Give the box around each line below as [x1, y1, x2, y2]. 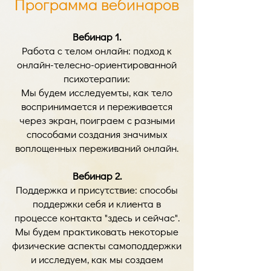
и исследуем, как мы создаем [30, 252, 163, 266]
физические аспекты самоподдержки [12, 238, 181, 252]
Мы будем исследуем [21, 85, 117, 99]
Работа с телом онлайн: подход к [22, 44, 172, 57]
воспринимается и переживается [21, 99, 172, 113]
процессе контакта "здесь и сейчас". [14, 211, 180, 224]
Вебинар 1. [73, 30, 121, 44]
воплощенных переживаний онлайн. [15, 141, 178, 155]
